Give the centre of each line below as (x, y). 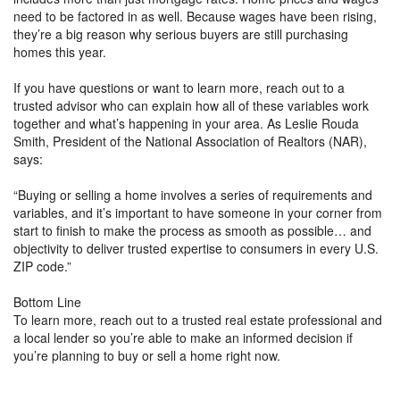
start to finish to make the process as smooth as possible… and (192, 230)
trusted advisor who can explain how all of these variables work (191, 105)
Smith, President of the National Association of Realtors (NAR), (190, 141)
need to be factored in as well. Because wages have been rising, (195, 16)
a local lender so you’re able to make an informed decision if (183, 337)
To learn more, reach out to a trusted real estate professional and (198, 319)
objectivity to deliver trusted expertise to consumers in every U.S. (196, 248)
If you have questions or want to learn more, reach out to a (179, 87)
